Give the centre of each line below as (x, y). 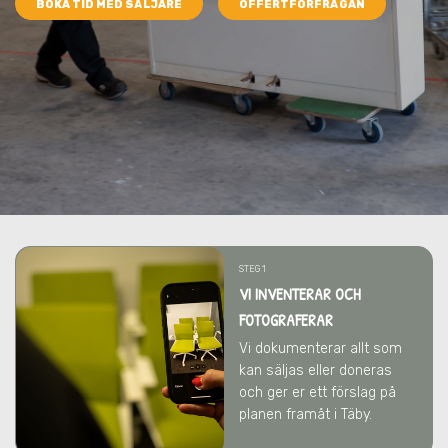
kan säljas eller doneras (315, 370)
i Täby (351, 414)
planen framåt (286, 414)
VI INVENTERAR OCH (300, 294)
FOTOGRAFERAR (286, 320)
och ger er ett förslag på (317, 392)
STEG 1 (252, 269)
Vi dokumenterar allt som (320, 348)
